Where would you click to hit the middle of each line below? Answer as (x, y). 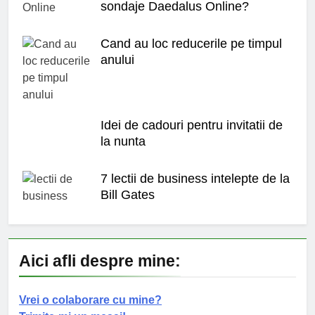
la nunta (123, 141)
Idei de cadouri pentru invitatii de (192, 125)
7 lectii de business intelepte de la (195, 178)
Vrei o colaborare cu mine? (90, 300)
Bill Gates (128, 194)
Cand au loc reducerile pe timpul (191, 43)
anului (117, 59)
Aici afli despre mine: (100, 261)
